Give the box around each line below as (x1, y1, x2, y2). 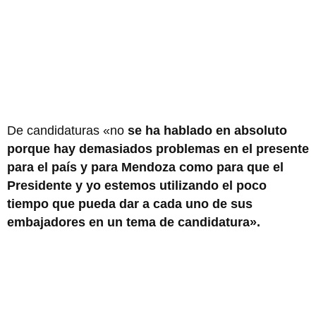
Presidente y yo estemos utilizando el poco (7, 178, 267, 193)
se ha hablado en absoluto (128, 123, 287, 138)
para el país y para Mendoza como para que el (7, 160, 284, 174)
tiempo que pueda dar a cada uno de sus (7, 197, 253, 211)
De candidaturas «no (7, 123, 128, 138)
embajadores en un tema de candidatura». (7, 215, 260, 229)
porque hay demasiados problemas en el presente (7, 142, 309, 156)
